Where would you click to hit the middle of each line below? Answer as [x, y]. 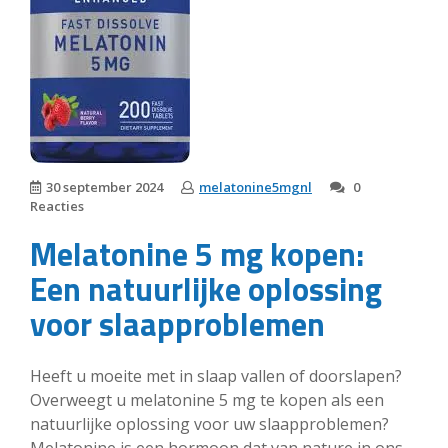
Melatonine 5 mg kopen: [197, 254]
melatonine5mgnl [255, 187]
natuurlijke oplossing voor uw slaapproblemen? [209, 423]
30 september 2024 [104, 187]
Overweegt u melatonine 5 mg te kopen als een [207, 399]
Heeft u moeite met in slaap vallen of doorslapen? [216, 375]
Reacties [57, 206]
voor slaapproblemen [177, 324]
